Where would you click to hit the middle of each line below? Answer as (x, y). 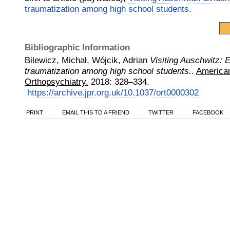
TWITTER (160, 112)
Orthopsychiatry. (56, 82)
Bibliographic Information (77, 47)
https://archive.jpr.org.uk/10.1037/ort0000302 (113, 92)
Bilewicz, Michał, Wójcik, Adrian (86, 60)
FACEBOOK (207, 112)
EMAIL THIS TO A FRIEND (95, 112)
